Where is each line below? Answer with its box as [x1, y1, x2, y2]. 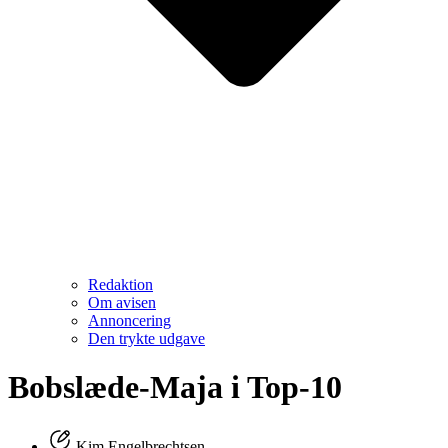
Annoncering [88, 311, 171, 329]
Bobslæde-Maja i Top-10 [8, 369, 342, 406]
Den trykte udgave [88, 329, 205, 347]
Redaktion [88, 275, 153, 293]
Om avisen [88, 293, 156, 311]
